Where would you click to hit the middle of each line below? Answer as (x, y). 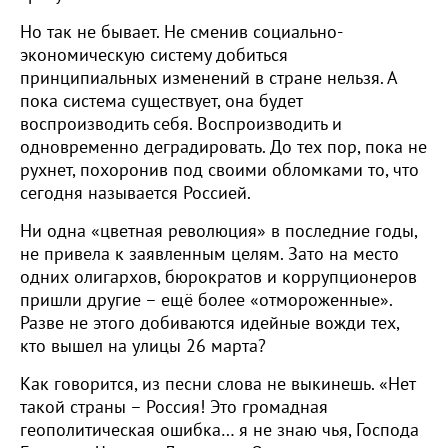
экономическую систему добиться (154, 55)
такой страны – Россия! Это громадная (174, 407)
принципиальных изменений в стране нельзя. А (208, 78)
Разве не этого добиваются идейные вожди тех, (209, 323)
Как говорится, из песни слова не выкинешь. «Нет (217, 384)
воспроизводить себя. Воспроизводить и (181, 124)
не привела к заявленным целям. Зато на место (209, 254)
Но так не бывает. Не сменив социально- (181, 32)
